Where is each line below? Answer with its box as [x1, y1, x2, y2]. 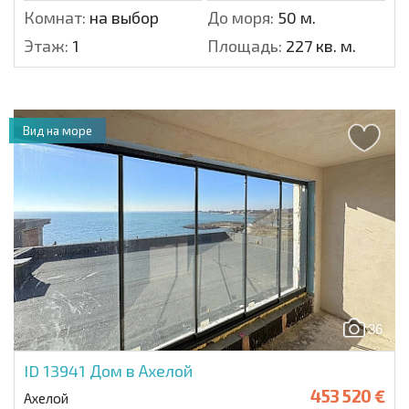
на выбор [86, 6, 159, 27]
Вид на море [23, 122, 92, 138]
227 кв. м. [282, 35, 356, 56]
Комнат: [24, 6, 86, 27]
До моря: [207, 6, 274, 27]
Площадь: [207, 35, 282, 56]
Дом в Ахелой [89, 360, 193, 381]
